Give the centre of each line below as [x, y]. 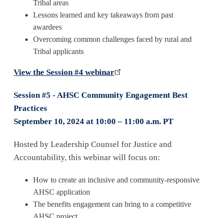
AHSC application [63, 192]
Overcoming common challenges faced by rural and [112, 39]
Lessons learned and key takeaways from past [103, 15]
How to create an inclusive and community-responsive [116, 180]
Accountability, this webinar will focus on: [88, 157]
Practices [30, 108]
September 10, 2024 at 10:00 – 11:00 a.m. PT [93, 121]
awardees [48, 27]
